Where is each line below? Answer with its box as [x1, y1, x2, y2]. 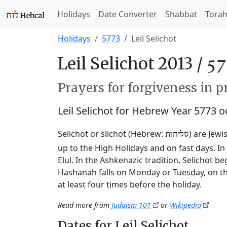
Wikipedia [170, 200, 201, 210]
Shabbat [165, 9, 197, 20]
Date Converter [98, 9, 157, 20]
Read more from [58, 200, 111, 210]
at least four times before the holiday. [58, 179, 202, 190]
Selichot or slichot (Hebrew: [58, 128, 165, 139]
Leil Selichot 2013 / [58, 54, 206, 74]
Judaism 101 [111, 200, 151, 210]
